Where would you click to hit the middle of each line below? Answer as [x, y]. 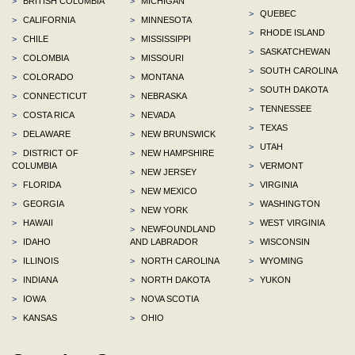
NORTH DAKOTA [175, 279]
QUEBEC [277, 13]
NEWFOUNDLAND [177, 229]
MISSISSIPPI [165, 38]
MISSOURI [162, 57]
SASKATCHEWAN [294, 51]
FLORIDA [41, 184]
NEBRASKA [163, 95]
